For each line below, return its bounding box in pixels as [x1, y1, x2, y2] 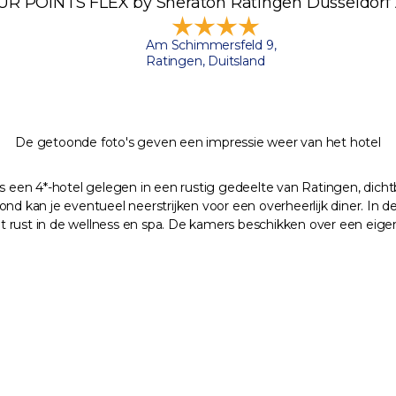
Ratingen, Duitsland [146, 53, 265, 70]
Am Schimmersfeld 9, [146, 37, 277, 54]
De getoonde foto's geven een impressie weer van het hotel [15, 134, 381, 151]
